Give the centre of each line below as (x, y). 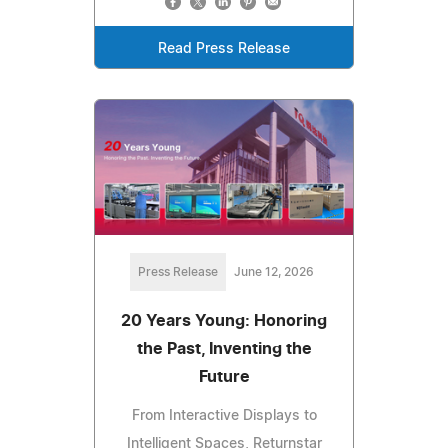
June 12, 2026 (274, 272)
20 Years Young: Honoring (224, 321)
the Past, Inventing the (224, 349)
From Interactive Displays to (224, 416)
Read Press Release (224, 49)
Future (224, 377)
